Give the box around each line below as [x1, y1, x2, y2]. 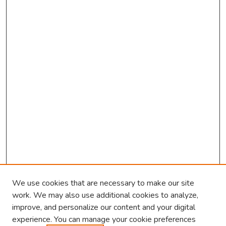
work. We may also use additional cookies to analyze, [12, 190, 198, 201]
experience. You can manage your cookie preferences [12, 214, 196, 225]
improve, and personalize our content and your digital [12, 202, 195, 213]
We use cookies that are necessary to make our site [12, 178, 194, 189]
